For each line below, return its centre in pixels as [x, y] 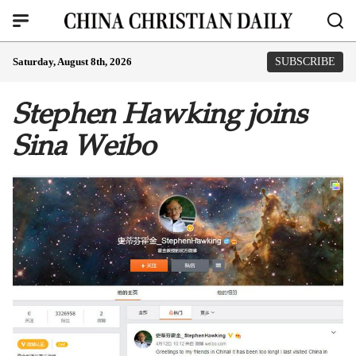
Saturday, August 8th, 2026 [72, 62]
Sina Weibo [84, 145]
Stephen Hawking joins [160, 114]
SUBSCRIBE [305, 62]
